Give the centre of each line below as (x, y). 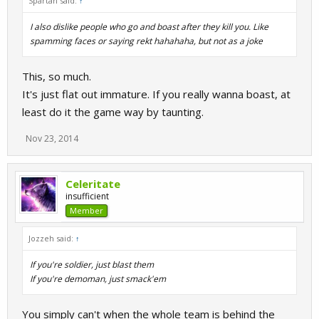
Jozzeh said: (52, 238)
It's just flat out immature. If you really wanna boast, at (156, 94)
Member (87, 210)
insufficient (87, 196)
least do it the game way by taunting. (113, 112)
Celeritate (93, 184)
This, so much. (57, 76)
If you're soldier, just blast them (92, 265)
